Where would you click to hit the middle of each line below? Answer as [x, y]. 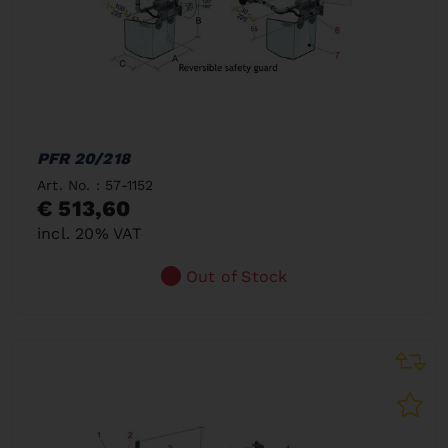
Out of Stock [237, 276]
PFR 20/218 [83, 158]
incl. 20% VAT [90, 233]
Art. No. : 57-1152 [95, 184]
